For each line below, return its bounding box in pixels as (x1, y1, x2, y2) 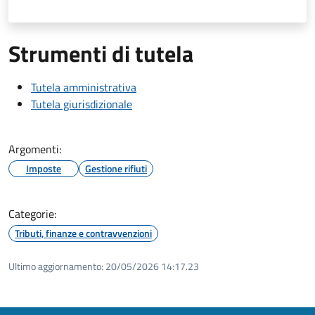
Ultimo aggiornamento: (8, 258, 103, 274)
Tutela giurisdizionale (31, 95, 132, 112)
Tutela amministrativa (31, 78, 136, 96)
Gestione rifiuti (85, 160, 147, 176)
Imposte (26, 160, 61, 176)
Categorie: (8, 205, 56, 222)
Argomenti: (8, 140, 61, 157)
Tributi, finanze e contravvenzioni (15, 225, 152, 240)
